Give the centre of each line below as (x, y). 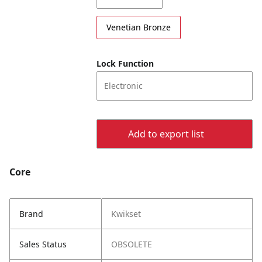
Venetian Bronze (139, 27)
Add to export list (166, 134)
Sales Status (43, 244)
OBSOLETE (132, 244)
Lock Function (125, 63)
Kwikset (126, 214)
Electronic (124, 86)
